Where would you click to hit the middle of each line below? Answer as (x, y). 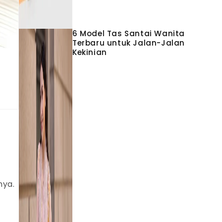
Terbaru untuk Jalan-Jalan (129, 43)
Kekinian (90, 52)
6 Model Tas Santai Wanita (129, 33)
